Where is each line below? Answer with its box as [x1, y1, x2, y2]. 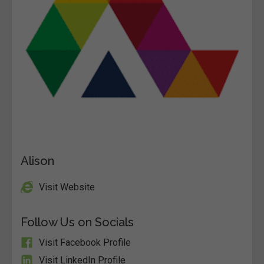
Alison [21, 154, 54, 168]
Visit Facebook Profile [39, 237, 131, 248]
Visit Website [39, 181, 95, 193]
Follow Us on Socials [21, 215, 134, 229]
